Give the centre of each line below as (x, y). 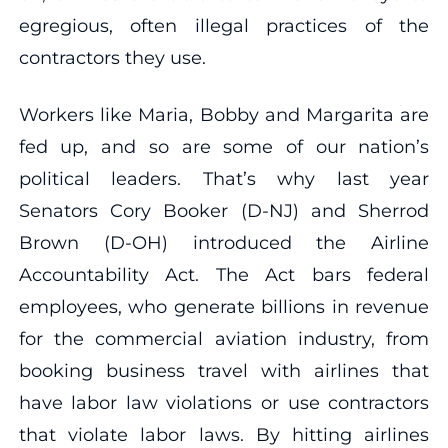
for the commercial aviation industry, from (224, 338)
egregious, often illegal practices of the (224, 25)
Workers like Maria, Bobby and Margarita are (224, 114)
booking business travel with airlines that (224, 370)
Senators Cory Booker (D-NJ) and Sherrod (224, 210)
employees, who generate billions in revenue (224, 306)
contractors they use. (112, 57)
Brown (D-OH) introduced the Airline (224, 242)
